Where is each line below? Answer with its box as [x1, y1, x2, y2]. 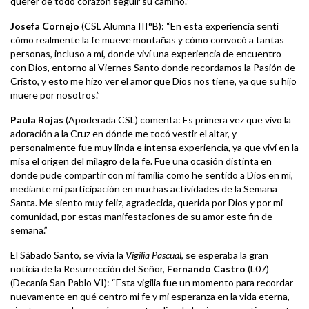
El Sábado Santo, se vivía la [10, 249, 126, 261]
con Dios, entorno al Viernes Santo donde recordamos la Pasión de [10, 61, 295, 73]
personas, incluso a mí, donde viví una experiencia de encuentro [10, 48, 281, 59]
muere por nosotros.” [10, 89, 100, 101]
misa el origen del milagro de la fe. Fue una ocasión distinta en [10, 155, 272, 167]
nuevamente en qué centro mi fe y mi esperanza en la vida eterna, [10, 290, 290, 302]
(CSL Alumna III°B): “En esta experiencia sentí [79, 20, 279, 32]
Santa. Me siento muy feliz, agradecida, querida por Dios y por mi [10, 197, 283, 208]
